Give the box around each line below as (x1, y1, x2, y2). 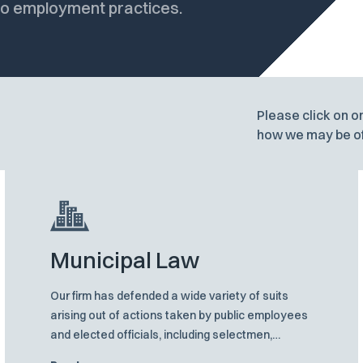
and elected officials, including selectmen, (50, 327, 273, 343)
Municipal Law (50, 246, 200, 275)
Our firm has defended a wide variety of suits (50, 288, 289, 304)
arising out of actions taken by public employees (50, 308, 309, 323)
